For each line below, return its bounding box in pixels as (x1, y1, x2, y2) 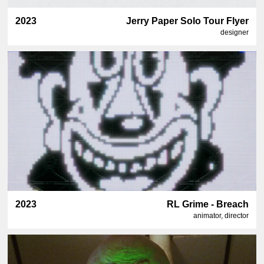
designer (220, 28, 249, 37)
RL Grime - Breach (167, 199, 249, 210)
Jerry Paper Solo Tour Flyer (126, 15, 249, 26)
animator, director (193, 212, 249, 220)
